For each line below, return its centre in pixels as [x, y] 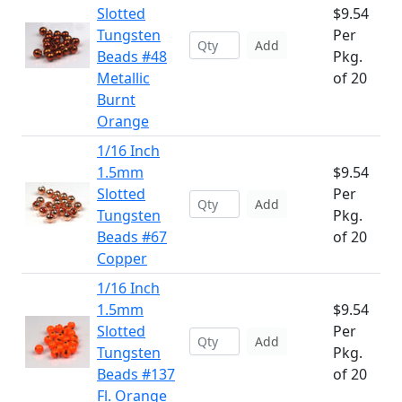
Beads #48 [132, 57]
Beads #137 [136, 374]
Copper [122, 258]
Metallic [123, 78]
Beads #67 [132, 237]
